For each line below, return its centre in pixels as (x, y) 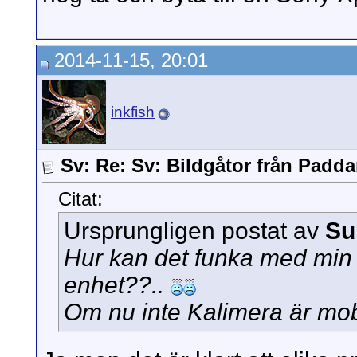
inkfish (133, 112)
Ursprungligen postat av (194, 231)
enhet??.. (117, 285)
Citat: (80, 199)
